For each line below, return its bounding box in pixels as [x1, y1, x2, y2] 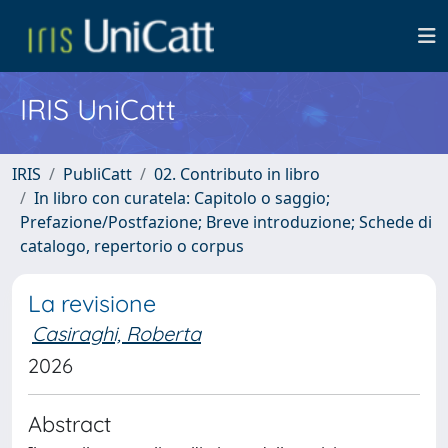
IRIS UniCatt [20, 91, 176, 127]
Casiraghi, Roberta [32, 321, 201, 346]
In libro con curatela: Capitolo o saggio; [34, 187, 330, 209]
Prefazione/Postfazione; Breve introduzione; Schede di [20, 211, 432, 233]
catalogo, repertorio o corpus [20, 235, 244, 257]
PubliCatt [63, 163, 132, 185]
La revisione [28, 289, 156, 318]
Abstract [28, 410, 111, 437]
